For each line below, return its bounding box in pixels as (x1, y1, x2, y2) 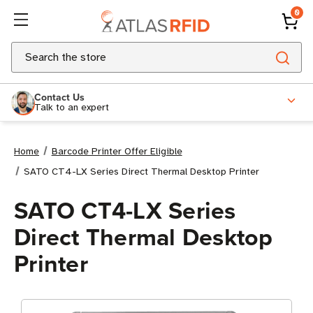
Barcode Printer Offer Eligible (51, 145, 182, 157)
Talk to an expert (34, 101, 109, 113)
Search (11, 43, 45, 57)
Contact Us (34, 89, 85, 104)
